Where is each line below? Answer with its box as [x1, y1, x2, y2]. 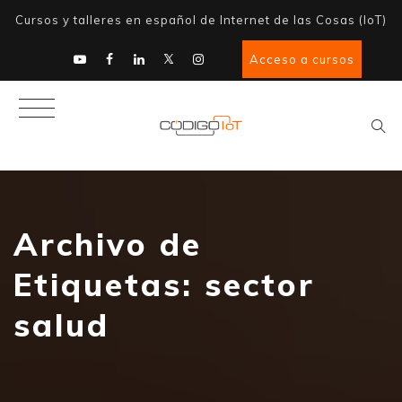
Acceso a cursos [242, 52, 362, 66]
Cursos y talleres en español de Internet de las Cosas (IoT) [15, 13, 387, 27]
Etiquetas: [13, 265, 205, 304]
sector [205, 265, 315, 304]
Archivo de [13, 224, 202, 264]
